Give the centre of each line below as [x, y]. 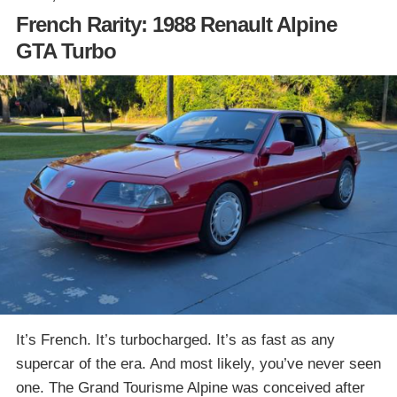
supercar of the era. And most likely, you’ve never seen [198, 364]
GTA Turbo [66, 51]
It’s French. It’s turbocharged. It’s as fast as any [175, 340]
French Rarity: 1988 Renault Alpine [176, 24]
